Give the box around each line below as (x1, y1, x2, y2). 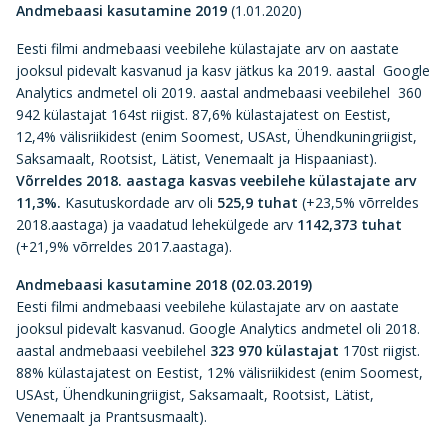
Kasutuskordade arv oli (61, 193, 217, 212)
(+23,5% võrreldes (298, 193, 419, 212)
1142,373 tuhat (297, 215, 402, 234)
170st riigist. (339, 341, 420, 360)
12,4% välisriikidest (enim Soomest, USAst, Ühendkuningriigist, (16, 127, 417, 146)
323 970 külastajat (210, 341, 339, 360)
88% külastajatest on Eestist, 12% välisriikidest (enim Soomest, (16, 363, 423, 382)
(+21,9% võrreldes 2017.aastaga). (16, 237, 236, 256)
